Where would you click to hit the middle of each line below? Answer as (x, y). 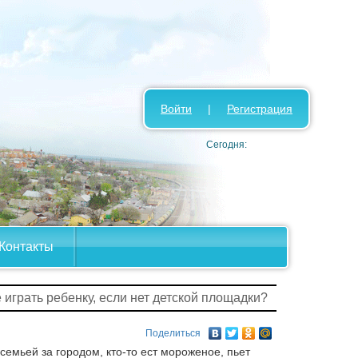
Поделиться (173, 334)
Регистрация (260, 109)
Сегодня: (227, 145)
